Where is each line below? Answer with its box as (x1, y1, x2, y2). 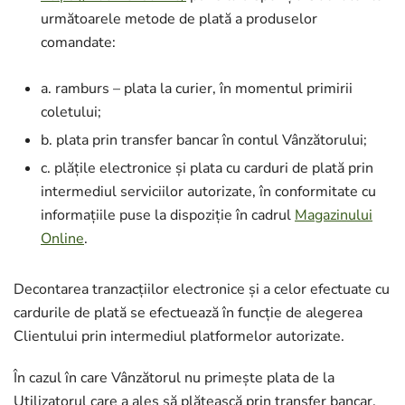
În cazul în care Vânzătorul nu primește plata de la (14, 368, 334, 388)
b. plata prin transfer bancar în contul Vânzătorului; (41, 130, 367, 150)
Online (41, 229, 84, 249)
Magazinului (295, 205, 372, 225)
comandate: (41, 33, 116, 52)
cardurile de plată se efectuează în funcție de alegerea (14, 303, 363, 323)
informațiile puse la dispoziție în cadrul (41, 205, 295, 225)
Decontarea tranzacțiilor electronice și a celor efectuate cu (14, 279, 390, 299)
